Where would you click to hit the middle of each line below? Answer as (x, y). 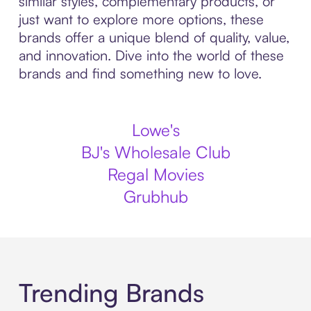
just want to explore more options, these (141, 19)
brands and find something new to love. (140, 73)
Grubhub (155, 196)
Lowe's (155, 130)
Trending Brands (111, 293)
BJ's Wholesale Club (155, 152)
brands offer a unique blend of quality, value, (154, 37)
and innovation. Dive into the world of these (151, 55)
